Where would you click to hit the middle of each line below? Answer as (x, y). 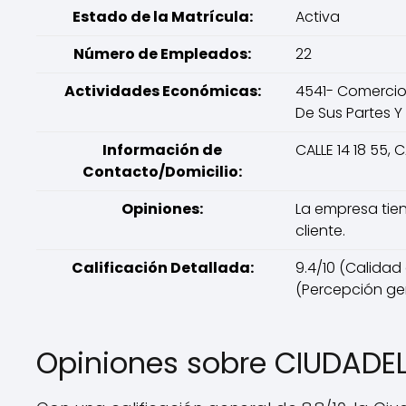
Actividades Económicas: (162, 91)
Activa (318, 17)
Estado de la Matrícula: (162, 17)
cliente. (320, 231)
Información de (162, 150)
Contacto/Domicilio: (162, 172)
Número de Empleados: (162, 54)
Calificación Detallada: (162, 268)
